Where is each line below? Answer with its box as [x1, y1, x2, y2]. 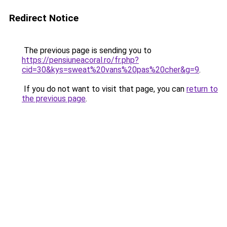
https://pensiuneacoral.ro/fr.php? [22, 55, 139, 65]
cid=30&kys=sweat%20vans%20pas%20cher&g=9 [22, 65, 199, 74]
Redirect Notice [9, 12, 79, 24]
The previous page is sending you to [22, 46, 152, 55]
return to [186, 84, 218, 94]
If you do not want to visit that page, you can [22, 84, 186, 94]
